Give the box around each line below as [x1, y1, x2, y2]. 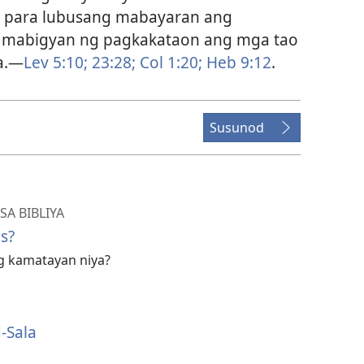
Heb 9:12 [202, 51, 271, 74]
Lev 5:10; [24, 51, 88, 74]
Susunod [210, 119, 264, 137]
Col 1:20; [136, 51, 202, 74]
